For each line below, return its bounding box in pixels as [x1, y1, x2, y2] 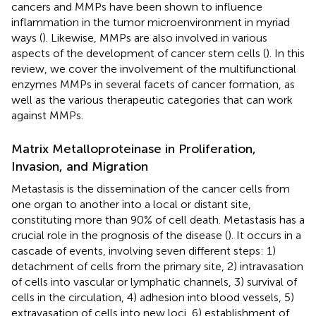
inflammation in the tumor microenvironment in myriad [11, 15, 290, 29]
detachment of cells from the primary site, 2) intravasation [11, 259, 303, 273]
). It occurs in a [228, 228, 301, 242]
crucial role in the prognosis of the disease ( [11, 228, 228, 242]
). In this [266, 46, 305, 60]
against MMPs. [11, 108, 83, 122]
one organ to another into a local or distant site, [11, 197, 251, 211]
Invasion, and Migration [11, 158, 148, 174]
